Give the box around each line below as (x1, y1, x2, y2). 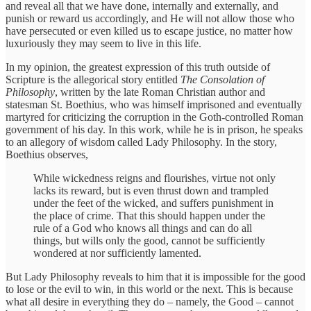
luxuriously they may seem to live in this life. (6, 37, 201, 49)
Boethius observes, (6, 148, 88, 160)
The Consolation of (180, 73, 264, 85)
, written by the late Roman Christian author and (55, 85, 265, 98)
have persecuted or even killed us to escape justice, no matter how (6, 24, 293, 37)
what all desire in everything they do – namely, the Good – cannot (6, 295, 294, 308)
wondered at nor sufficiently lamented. (33, 246, 201, 259)
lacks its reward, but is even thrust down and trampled (33, 184, 269, 196)
